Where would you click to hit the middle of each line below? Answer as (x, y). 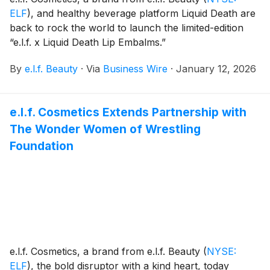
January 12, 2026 (216, 69)
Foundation (42, 146)
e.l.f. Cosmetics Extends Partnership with (128, 112)
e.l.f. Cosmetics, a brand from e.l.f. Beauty (106, 252)
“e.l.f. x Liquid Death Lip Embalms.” (88, 42)
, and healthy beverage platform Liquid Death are (143, 14)
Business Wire (135, 69)
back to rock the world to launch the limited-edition (127, 28)
